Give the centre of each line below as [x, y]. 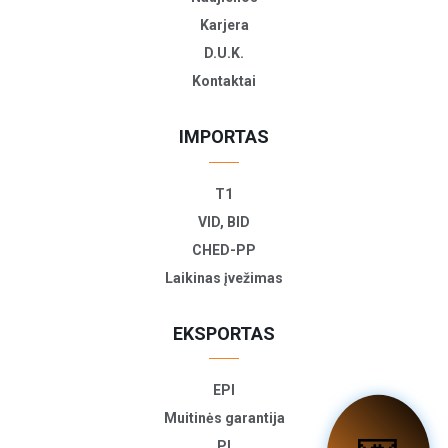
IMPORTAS [224, 137]
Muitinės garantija [224, 418]
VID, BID [224, 221]
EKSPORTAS [224, 333]
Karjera [224, 25]
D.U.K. [224, 53]
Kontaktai [224, 81]
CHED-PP [224, 249]
